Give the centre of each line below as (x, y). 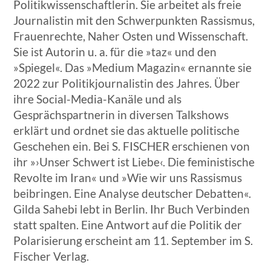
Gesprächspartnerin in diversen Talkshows (121, 115)
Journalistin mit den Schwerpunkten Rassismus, (134, 21)
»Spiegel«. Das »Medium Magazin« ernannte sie (133, 68)
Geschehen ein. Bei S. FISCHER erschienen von (132, 146)
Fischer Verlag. (51, 256)
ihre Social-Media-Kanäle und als (98, 99)
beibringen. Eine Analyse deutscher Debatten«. (132, 194)
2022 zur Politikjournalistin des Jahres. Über (127, 83)
